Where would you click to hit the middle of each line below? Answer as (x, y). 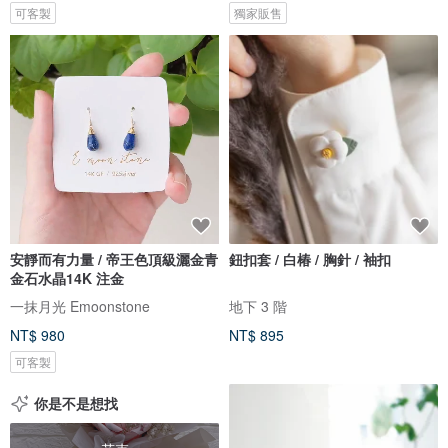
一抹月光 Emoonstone (80, 305)
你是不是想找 (76, 402)
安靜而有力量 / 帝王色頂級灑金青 (54, 258)
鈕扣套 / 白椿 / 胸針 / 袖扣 (310, 258)
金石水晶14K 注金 (67, 277)
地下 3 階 (258, 305)
